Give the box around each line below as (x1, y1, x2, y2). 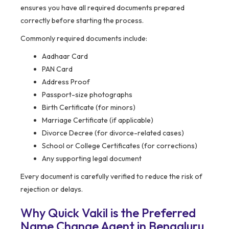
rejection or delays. (20, 185, 83, 194)
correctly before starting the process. (20, 16, 144, 26)
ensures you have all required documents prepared (20, 3, 185, 13)
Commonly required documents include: (20, 34, 147, 43)
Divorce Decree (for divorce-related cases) (42, 128, 184, 138)
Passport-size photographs (42, 90, 132, 100)
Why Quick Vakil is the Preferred (20, 205, 196, 221)
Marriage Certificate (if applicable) (42, 116, 153, 125)
